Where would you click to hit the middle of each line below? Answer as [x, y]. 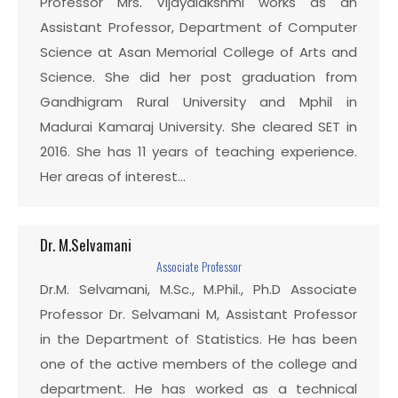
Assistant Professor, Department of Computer [199, 27]
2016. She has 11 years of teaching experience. [199, 151]
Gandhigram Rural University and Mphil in [199, 102]
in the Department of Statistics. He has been [199, 339]
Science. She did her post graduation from [199, 77]
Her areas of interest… [113, 176]
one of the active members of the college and [199, 364]
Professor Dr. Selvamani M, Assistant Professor [199, 314]
